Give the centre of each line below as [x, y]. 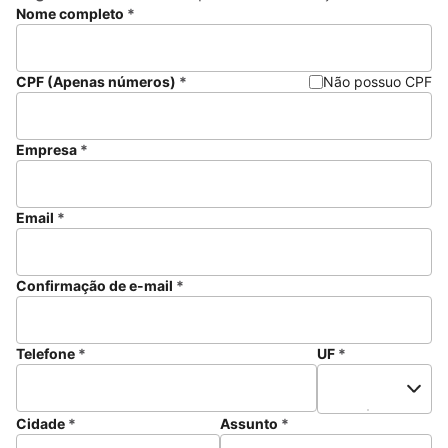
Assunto [248, 423]
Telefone [45, 353]
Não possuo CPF [377, 81]
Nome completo [70, 13]
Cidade [40, 423]
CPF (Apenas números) [96, 81]
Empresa [46, 149]
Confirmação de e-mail [94, 285]
